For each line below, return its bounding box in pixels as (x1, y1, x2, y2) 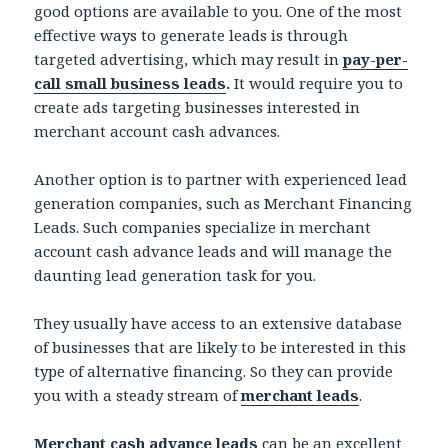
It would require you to (234, 72, 404, 93)
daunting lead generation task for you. (34, 264, 317, 285)
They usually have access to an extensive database (34, 312, 403, 333)
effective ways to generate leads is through (34, 24, 349, 45)
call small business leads (34, 72, 227, 93)
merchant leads (241, 384, 360, 405)
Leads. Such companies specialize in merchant (34, 216, 372, 237)
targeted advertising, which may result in (34, 48, 344, 69)
